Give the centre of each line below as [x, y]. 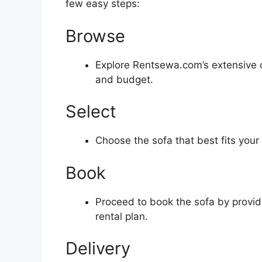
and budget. [124, 79]
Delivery [98, 249]
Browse [95, 36]
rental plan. [122, 216]
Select [91, 112]
